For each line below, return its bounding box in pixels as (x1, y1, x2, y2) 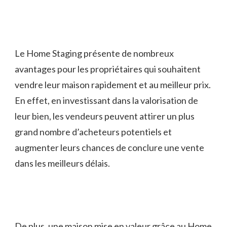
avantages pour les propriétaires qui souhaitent (15, 63, 201, 74)
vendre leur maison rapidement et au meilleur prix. (15, 79, 211, 90)
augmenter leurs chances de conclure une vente (15, 141, 204, 153)
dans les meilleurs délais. (15, 157, 110, 169)
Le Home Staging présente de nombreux (15, 47, 174, 59)
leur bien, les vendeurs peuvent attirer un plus (15, 110, 195, 122)
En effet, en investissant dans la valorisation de (15, 94, 198, 106)
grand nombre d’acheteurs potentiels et (15, 126, 172, 137)
